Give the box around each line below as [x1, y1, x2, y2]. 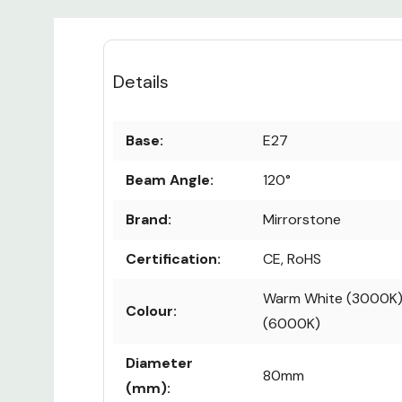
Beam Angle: [126, 170, 214, 189]
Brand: [126, 209, 171, 229]
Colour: [126, 301, 177, 320]
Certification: [126, 249, 221, 268]
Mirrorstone [263, 209, 341, 229]
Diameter [126, 353, 193, 372]
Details [113, 69, 169, 93]
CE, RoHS [263, 249, 321, 268]
